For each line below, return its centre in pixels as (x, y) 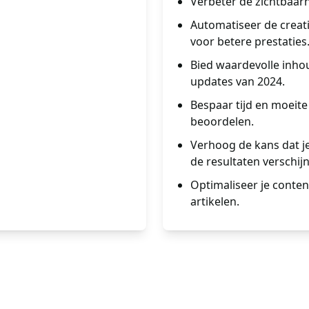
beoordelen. (222, 121)
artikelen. (215, 201)
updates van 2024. (238, 81)
